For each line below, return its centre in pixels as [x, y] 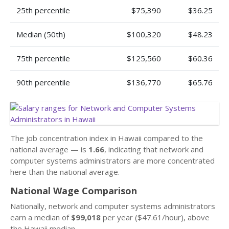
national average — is [49, 149]
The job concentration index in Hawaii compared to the [107, 138]
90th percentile [43, 82]
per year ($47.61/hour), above [155, 217]
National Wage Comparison [74, 191]
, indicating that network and [154, 149]
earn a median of [41, 217]
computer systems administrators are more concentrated [112, 161]
